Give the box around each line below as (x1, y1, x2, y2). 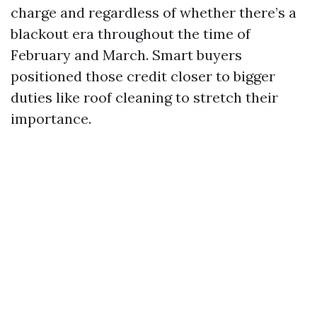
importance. (11, 110, 91, 127)
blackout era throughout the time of (11, 25, 250, 42)
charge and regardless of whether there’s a (11, 4, 296, 21)
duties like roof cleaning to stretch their (11, 88, 278, 106)
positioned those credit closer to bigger (11, 67, 275, 85)
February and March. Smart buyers (11, 46, 242, 64)
